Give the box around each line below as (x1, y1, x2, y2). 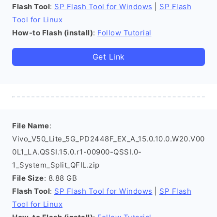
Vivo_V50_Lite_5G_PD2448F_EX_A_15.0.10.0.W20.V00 (12, 134, 205, 143)
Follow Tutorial (97, 28, 152, 37)
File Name (12, 121, 49, 130)
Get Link (92, 52, 125, 62)
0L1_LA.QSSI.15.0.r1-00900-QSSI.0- (12, 147, 142, 156)
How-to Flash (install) (12, 28, 93, 37)
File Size (12, 173, 44, 183)
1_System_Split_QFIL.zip (12, 160, 100, 170)
